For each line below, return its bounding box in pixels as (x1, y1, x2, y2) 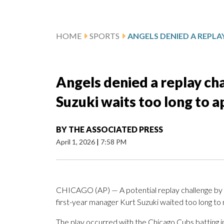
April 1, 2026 (56, 137, 96, 146)
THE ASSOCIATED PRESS (68, 124, 163, 134)
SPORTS (89, 31, 119, 41)
